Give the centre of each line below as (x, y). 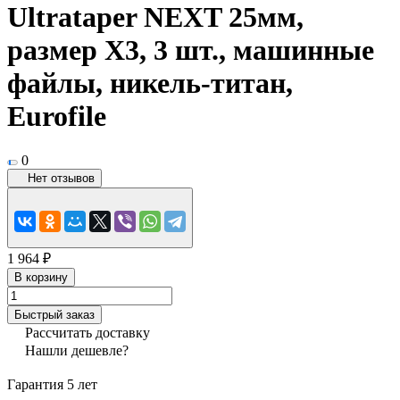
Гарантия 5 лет (52, 384)
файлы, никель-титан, (150, 83)
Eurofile (57, 117)
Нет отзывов (61, 178)
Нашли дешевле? (77, 350)
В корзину (41, 277)
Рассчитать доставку (87, 332)
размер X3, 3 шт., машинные (191, 50)
